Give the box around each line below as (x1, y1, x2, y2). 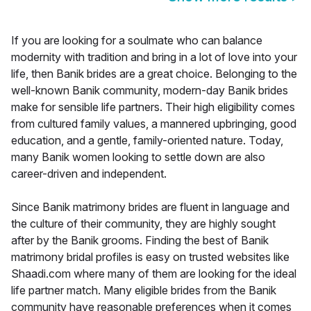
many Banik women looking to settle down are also (11, 150, 265, 165)
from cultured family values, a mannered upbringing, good (11, 117, 296, 131)
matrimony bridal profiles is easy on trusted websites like (11, 250, 289, 264)
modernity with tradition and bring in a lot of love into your (11, 50, 297, 65)
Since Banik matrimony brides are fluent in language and (11, 200, 289, 215)
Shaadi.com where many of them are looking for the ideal (11, 267, 296, 281)
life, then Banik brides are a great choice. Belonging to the (11, 67, 297, 81)
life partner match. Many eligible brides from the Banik (11, 283, 276, 298)
